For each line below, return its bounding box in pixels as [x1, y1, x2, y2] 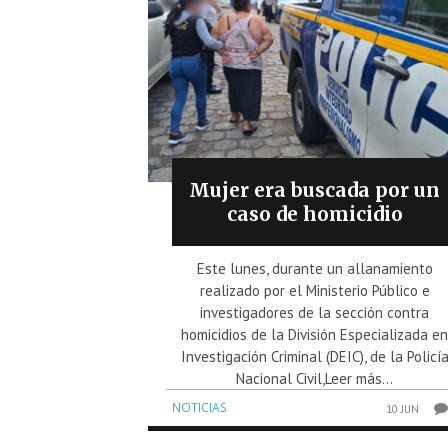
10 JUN [386, 402, 420, 417]
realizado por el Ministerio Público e [199, 281, 430, 301]
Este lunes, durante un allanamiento [196, 259, 433, 279]
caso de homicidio [226, 202, 403, 227]
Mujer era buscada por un [189, 178, 441, 203]
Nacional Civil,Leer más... [236, 369, 394, 389]
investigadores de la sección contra [200, 303, 430, 323]
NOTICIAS [172, 399, 227, 417]
